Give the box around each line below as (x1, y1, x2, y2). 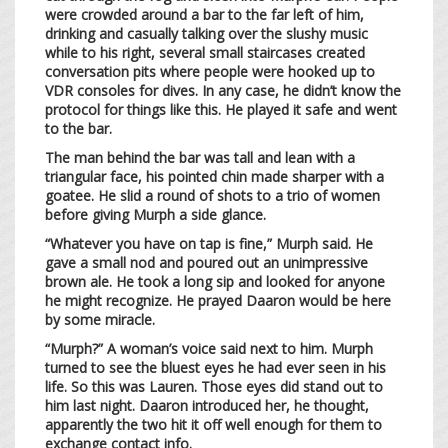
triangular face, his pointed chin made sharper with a (45, 166, 384, 186)
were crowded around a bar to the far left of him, (45, 4, 364, 24)
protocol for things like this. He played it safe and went (45, 99, 397, 119)
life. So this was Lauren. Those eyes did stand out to (45, 376, 383, 396)
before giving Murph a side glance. (45, 204, 270, 224)
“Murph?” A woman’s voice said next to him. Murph (45, 338, 373, 358)
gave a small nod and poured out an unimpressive (45, 252, 368, 272)
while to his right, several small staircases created (45, 42, 365, 62)
